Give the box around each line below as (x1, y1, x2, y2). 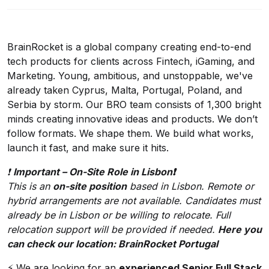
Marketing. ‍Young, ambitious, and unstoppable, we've (7, 70, 253, 82)
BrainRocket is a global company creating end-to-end (7, 41, 251, 53)
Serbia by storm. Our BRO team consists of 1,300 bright (7, 98, 261, 110)
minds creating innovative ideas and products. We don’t (7, 113, 258, 125)
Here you (218, 223, 262, 235)
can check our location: (7, 238, 118, 250)
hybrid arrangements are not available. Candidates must (7, 195, 261, 207)
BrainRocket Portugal (118, 238, 218, 250)
